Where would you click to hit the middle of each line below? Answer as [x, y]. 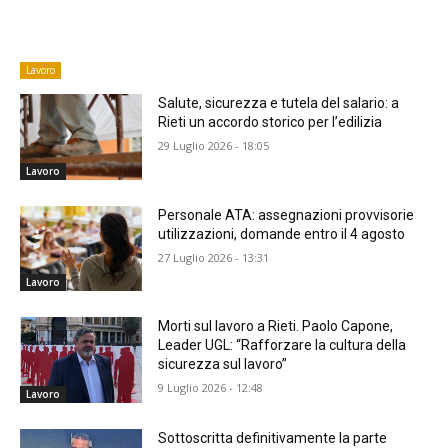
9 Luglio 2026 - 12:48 [211, 388]
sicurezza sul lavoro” [223, 364]
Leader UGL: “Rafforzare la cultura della [282, 345]
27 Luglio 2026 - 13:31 [214, 257]
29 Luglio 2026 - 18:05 [214, 146]
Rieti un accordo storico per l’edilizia [270, 122]
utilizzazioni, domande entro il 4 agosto [282, 233]
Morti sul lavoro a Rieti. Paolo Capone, [276, 326]
